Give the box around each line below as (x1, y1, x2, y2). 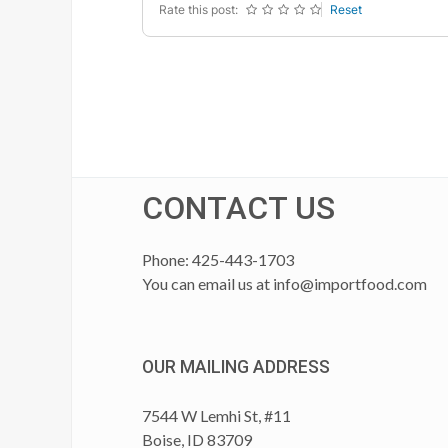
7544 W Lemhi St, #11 (142, 406, 291, 425)
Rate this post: (159, 2, 238, 17)
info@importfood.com (273, 274, 427, 293)
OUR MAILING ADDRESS (142, 357, 330, 377)
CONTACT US (142, 189, 335, 227)
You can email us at (142, 274, 273, 293)
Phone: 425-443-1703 (142, 250, 294, 269)
